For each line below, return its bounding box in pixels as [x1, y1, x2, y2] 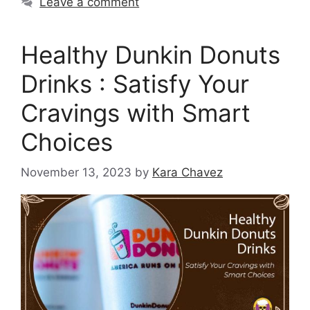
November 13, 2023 [21, 165, 131, 180]
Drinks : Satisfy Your [21, 69, 249, 98]
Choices [21, 127, 113, 156]
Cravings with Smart [21, 98, 250, 127]
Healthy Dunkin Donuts [21, 39, 280, 69]
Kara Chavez [152, 165, 223, 180]
